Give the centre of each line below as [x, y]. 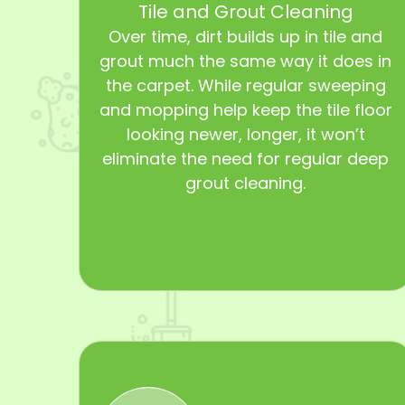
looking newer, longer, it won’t [245, 134]
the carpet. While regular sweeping [245, 85]
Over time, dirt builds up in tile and [246, 36]
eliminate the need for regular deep [246, 158]
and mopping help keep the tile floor [245, 109]
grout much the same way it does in [246, 61]
